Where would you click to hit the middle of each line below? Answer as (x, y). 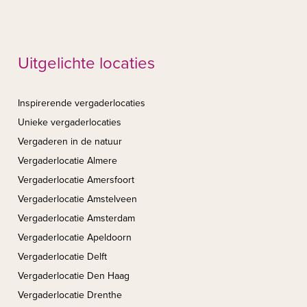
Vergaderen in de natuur (70, 142)
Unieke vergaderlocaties (70, 123)
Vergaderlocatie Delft (62, 257)
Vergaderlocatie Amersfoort (76, 180)
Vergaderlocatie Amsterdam (76, 219)
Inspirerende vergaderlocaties (82, 103)
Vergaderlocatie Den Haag (74, 276)
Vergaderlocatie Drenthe (70, 295)
